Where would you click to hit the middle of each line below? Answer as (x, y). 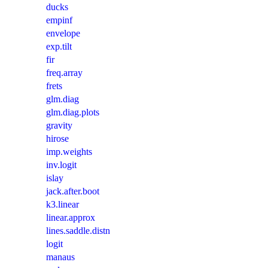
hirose (57, 139)
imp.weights (69, 152)
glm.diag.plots (73, 112)
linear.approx (71, 218)
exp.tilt (59, 47)
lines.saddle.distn (78, 231)
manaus (60, 257)
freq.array (64, 73)
